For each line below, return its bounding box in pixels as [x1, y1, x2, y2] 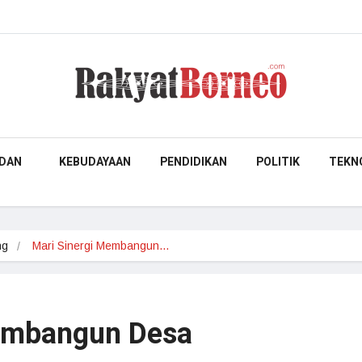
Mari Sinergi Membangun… [32, 239, 170, 252]
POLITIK [256, 154, 300, 170]
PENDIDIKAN [160, 154, 227, 170]
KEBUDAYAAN [59, 154, 131, 170]
